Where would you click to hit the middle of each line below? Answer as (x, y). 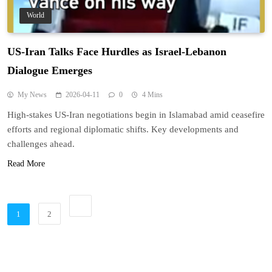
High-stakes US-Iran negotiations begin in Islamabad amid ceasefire (136, 114)
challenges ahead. (41, 144)
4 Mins (152, 94)
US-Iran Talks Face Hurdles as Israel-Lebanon (117, 51)
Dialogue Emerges (50, 70)
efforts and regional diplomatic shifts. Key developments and (123, 129)
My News (32, 94)
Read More (26, 163)
